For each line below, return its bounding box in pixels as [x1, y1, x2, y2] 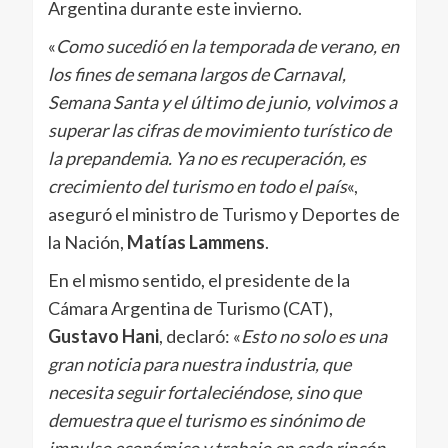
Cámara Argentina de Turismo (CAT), [47, 297, 333, 320]
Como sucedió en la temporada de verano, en [55, 35, 399, 58]
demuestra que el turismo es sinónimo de [47, 409, 364, 432]
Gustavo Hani [47, 325, 159, 348]
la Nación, [47, 231, 127, 254]
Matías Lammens [126, 231, 265, 254]
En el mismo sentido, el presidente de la [47, 269, 350, 292]
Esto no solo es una [240, 325, 387, 348]
